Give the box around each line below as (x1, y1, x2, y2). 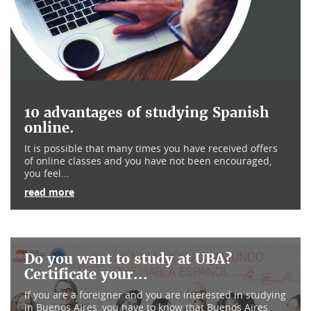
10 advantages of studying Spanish (24, 103, 269, 121)
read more (24, 185, 74, 199)
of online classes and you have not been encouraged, (24, 154, 271, 167)
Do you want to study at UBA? (24, 250, 232, 268)
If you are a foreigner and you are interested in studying (24, 288, 286, 301)
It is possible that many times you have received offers (24, 142, 278, 155)
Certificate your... (24, 265, 148, 283)
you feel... (24, 167, 69, 180)
